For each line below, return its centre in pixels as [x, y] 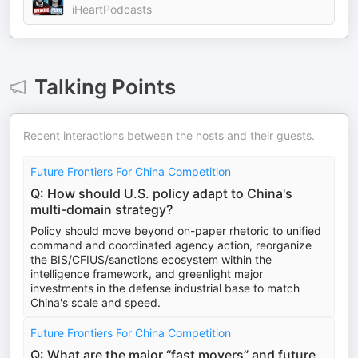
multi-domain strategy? [101, 209]
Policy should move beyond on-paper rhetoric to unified [176, 231]
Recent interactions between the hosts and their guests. [169, 135]
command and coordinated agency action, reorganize [171, 245]
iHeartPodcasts [112, 9]
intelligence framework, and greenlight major [147, 274]
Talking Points [105, 87]
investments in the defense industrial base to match [165, 288]
